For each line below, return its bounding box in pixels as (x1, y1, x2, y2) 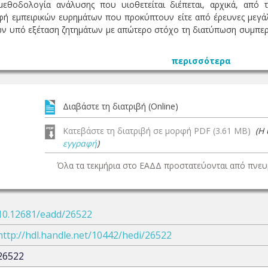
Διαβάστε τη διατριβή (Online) (63, 100, 178, 112)
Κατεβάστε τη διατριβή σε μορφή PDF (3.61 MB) (63, 125, 255, 136)
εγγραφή (63, 138, 97, 149)
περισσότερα (171, 55, 231, 66)
